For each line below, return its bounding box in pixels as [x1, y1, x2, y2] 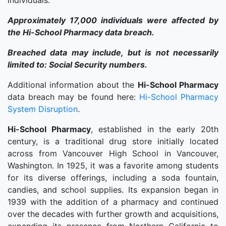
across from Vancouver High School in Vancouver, [8, 148, 218, 158]
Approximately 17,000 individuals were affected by [8, 15, 218, 25]
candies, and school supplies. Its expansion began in [8, 185, 218, 195]
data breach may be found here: [8, 92, 139, 102]
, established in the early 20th [90, 124, 219, 134]
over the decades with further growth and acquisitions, [8, 209, 218, 219]
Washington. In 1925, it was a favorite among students [8, 160, 218, 171]
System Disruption [8, 104, 78, 114]
